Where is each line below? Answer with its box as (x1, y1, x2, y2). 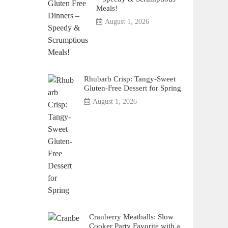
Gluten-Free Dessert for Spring (83, 83, 181, 92)
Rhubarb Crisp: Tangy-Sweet (83, 74, 176, 83)
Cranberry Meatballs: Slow (89, 212, 174, 221)
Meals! (96, 4, 118, 12)
